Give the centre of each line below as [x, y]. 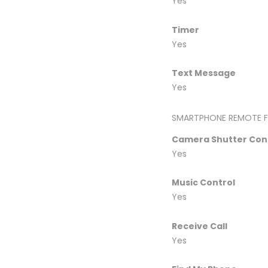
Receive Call [200, 226]
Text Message [204, 73]
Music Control [203, 182]
